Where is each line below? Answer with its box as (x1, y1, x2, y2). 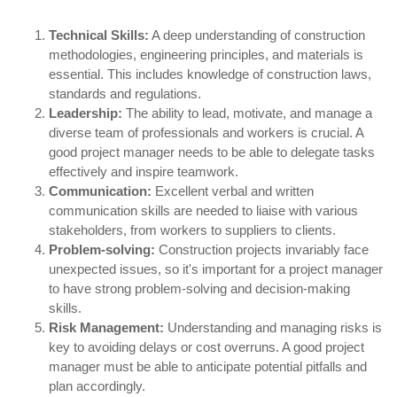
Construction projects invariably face (155, 242, 369, 257)
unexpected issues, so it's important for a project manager (49, 261, 383, 276)
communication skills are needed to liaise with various (49, 203, 358, 218)
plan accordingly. (49, 378, 145, 393)
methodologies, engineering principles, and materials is (49, 47, 363, 62)
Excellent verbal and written (152, 183, 314, 198)
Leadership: (49, 105, 122, 121)
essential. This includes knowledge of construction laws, (49, 66, 371, 82)
